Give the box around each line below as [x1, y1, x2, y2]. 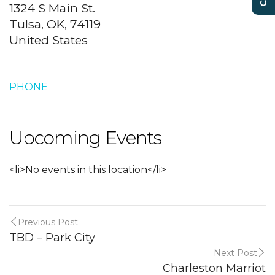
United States [9, 33, 88, 47]
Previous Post [18, 217, 78, 228]
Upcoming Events [9, 126, 161, 149]
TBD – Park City [9, 231, 95, 244]
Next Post [214, 247, 257, 258]
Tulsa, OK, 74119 [9, 17, 101, 31]
